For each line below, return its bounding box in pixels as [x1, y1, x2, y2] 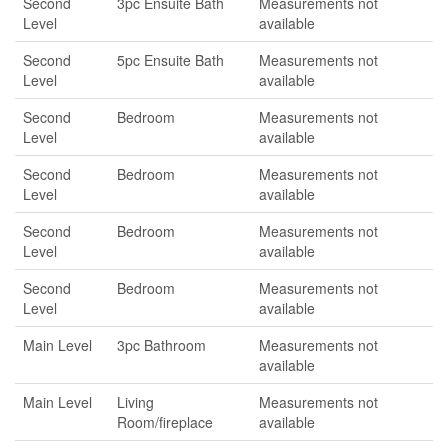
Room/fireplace [117, 412, 213, 432]
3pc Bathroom [117, 335, 206, 355]
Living [117, 392, 154, 412]
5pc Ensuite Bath [117, 50, 224, 70]
